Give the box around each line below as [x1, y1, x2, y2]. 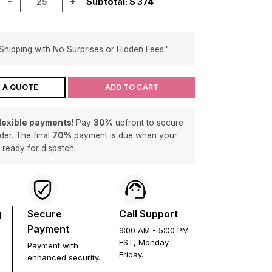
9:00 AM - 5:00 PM [118, 225, 189, 235]
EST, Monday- [118, 237, 172, 247]
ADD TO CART [104, 82, 158, 92]
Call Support [118, 208, 178, 220]
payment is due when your [72, 131, 177, 140]
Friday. [118, 250, 143, 259]
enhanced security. [27, 253, 101, 262]
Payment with [27, 240, 79, 250]
